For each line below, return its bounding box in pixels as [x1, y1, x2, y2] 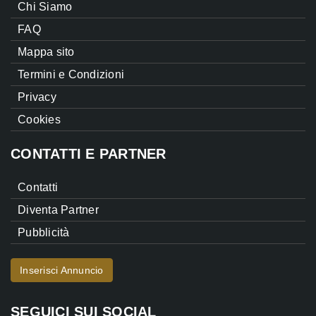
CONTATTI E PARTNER [11, 146, 166, 162]
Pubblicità [18, 226, 70, 239]
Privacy [18, 91, 56, 104]
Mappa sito [18, 46, 75, 59]
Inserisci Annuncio [20, 265, 104, 276]
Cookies [18, 114, 61, 126]
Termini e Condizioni [18, 68, 124, 81]
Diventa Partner [18, 204, 99, 217]
